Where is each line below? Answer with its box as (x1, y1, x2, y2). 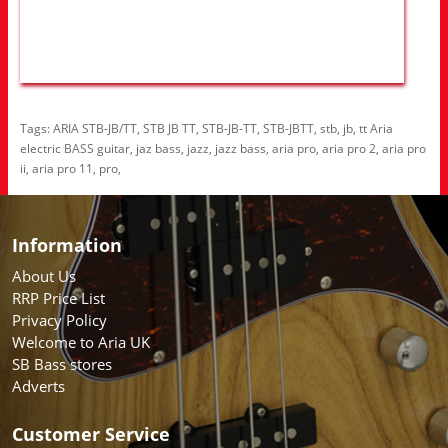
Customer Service (12, 421, 170, 446)
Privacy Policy (12, 309, 107, 330)
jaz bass (136, 139, 181, 157)
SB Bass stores (12, 353, 112, 374)
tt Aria (359, 119, 393, 137)
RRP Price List (12, 287, 105, 308)
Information (12, 232, 122, 257)
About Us (12, 265, 76, 286)
